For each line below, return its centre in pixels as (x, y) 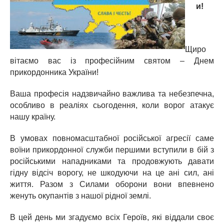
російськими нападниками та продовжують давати (112, 161)
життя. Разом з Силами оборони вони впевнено (112, 184)
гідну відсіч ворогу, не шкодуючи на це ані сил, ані (112, 173)
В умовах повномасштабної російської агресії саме (112, 138)
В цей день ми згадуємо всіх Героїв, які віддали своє (112, 217)
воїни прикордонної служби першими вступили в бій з (112, 150)
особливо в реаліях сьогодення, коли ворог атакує (112, 105)
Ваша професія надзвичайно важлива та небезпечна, (112, 94)
